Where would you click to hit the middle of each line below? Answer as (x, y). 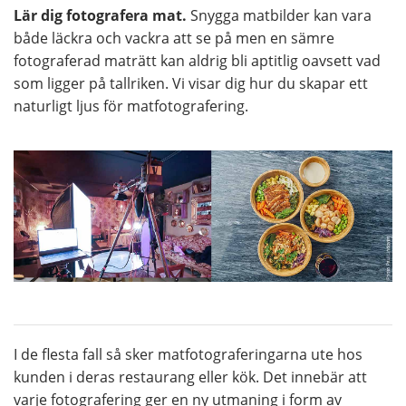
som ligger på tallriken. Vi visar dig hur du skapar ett (191, 84)
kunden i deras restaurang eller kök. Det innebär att (190, 377)
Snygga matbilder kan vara (279, 16)
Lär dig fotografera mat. (100, 16)
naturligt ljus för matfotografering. (131, 106)
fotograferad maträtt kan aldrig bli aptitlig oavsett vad (197, 61)
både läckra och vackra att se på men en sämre (174, 39)
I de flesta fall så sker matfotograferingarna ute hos (188, 355)
